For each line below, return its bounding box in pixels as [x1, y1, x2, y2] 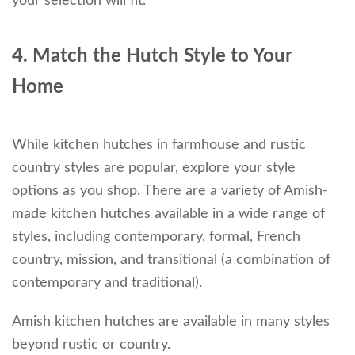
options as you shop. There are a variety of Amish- [12, 183, 328, 198]
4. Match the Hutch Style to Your [12, 46, 292, 66]
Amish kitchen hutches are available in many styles [12, 314, 330, 329]
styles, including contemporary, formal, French [12, 229, 300, 244]
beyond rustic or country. [12, 337, 170, 352]
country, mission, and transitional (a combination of [12, 252, 330, 267]
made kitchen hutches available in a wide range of [12, 206, 325, 221]
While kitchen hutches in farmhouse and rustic [12, 137, 306, 152]
